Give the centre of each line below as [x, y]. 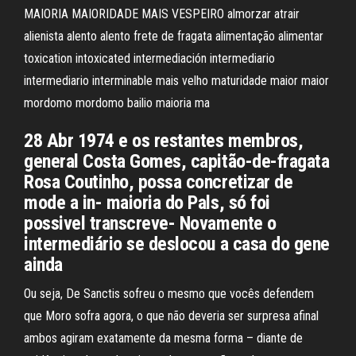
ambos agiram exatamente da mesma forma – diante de [163, 338]
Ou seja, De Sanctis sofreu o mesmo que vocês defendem [169, 294]
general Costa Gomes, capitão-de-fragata [177, 161]
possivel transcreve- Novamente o [150, 223]
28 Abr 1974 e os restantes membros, [164, 141]
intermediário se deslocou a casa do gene [177, 244]
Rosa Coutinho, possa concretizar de [159, 182]
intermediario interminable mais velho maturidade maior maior [176, 81]
